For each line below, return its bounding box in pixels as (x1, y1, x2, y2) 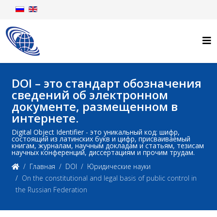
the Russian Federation (15, 185, 87, 194)
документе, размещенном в (12, 98, 178, 114)
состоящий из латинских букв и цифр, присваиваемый (12, 134, 190, 143)
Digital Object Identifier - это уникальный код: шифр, (12, 127, 180, 137)
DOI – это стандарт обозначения (12, 75, 201, 91)
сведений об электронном (12, 87, 168, 103)
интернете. (12, 110, 78, 126)
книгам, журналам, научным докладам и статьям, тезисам (12, 141, 204, 150)
